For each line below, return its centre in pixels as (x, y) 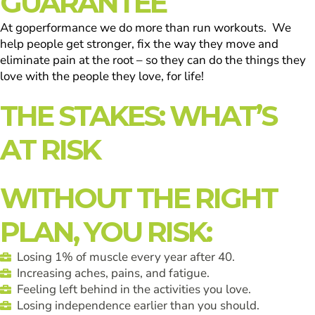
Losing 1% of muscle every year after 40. (126, 257)
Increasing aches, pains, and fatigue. (114, 273)
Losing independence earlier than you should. (139, 306)
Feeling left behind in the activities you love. (134, 289)
